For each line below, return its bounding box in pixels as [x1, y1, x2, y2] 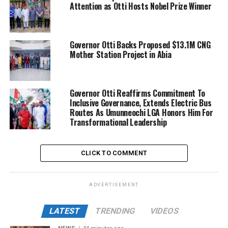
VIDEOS [149, 206, 180, 216]
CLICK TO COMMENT [80, 149, 148, 157]
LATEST [48, 206, 81, 216]
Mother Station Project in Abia [69, 48, 172, 61]
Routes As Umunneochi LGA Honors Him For [69, 106, 213, 119]
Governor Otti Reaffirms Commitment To [69, 87, 206, 100]
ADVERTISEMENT [89, 182, 139, 188]
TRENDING [94, 206, 136, 216]
